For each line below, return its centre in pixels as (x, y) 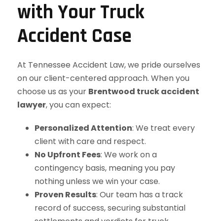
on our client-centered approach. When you (103, 78)
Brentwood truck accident (144, 91)
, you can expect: (78, 105)
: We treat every (164, 128)
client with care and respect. (90, 141)
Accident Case (74, 36)
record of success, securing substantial (110, 208)
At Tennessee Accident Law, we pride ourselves (109, 65)
